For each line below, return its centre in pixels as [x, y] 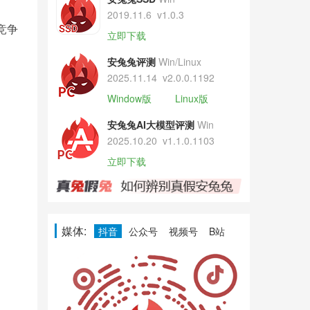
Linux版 [191, 98]
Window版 [129, 98]
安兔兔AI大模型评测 [151, 125]
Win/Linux [180, 62]
